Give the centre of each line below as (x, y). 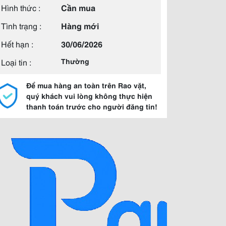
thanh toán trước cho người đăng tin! (92, 106)
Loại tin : (16, 62)
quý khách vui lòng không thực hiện (89, 96)
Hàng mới (80, 25)
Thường (75, 61)
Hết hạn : (17, 44)
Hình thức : (21, 7)
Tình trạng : (21, 25)
